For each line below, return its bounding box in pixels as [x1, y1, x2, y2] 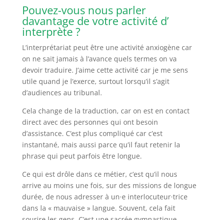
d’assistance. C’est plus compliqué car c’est [22, 128, 163, 138]
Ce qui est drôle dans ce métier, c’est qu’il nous [22, 169, 177, 179]
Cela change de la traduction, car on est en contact [22, 106, 190, 115]
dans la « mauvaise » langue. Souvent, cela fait [22, 203, 175, 213]
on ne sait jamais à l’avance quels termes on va [22, 54, 177, 63]
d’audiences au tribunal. [22, 87, 102, 97]
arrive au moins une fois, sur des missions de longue [22, 180, 196, 190]
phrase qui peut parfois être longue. [22, 151, 142, 161]
